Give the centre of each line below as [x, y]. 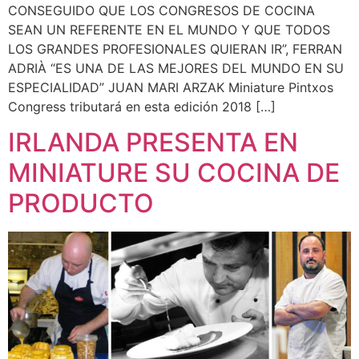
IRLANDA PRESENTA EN [153, 143]
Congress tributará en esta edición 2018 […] [142, 107]
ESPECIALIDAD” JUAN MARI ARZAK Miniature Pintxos [171, 87]
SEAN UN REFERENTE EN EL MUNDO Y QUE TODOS [169, 30]
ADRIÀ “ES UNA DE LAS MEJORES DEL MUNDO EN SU [176, 68]
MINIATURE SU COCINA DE [174, 173]
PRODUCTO [81, 204]
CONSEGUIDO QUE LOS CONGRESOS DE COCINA [161, 10]
